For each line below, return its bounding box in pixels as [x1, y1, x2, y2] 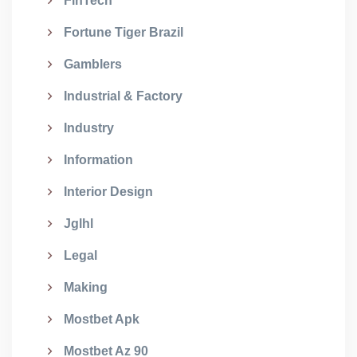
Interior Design [64, 185, 153, 198]
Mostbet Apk [64, 312, 139, 326]
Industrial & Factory [64, 89, 182, 103]
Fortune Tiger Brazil [64, 25, 183, 39]
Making [64, 280, 108, 294]
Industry [64, 121, 114, 135]
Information [64, 153, 133, 167]
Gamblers [64, 57, 122, 71]
